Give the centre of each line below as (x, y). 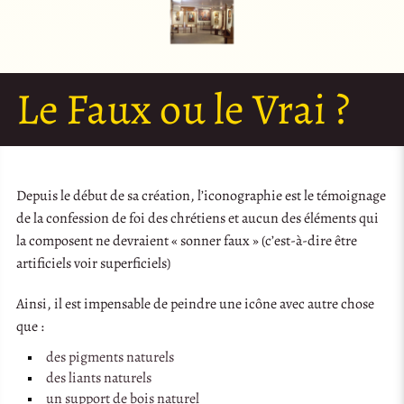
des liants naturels (98, 377)
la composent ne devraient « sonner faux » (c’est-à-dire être (187, 240)
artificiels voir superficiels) (94, 263)
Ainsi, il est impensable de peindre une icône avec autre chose (196, 303)
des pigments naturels (110, 357)
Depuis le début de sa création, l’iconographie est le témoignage (202, 195)
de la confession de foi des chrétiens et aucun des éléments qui (198, 218)
